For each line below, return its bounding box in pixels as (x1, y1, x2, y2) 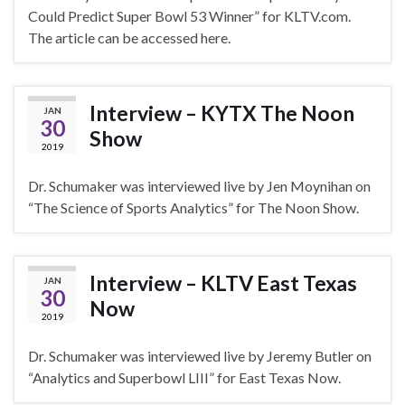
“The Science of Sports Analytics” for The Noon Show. (28, 199, 359, 217)
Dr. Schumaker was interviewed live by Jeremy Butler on (28, 347, 372, 365)
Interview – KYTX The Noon (89, 100, 354, 127)
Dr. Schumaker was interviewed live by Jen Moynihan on (28, 177, 371, 195)
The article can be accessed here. (28, 29, 231, 47)
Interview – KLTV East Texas (89, 270, 357, 297)
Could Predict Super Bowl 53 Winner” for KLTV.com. (28, 7, 351, 25)
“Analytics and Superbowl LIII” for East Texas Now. (28, 369, 341, 387)
